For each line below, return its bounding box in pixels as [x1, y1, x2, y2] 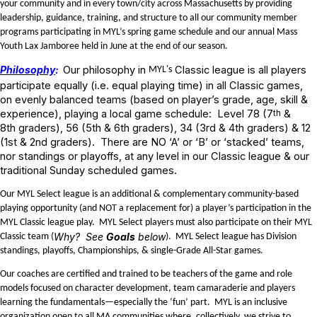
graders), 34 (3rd [129, 122, 216, 135]
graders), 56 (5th [16, 122, 101, 135]
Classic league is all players [172, 64, 306, 77]
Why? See [54, 230, 106, 243]
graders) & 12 [244, 122, 311, 135]
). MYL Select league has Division [166, 231, 296, 242]
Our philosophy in [63, 64, 149, 77]
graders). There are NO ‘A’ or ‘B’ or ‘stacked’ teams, [47, 136, 304, 149]
